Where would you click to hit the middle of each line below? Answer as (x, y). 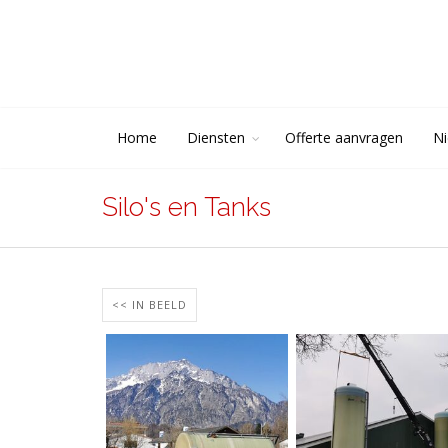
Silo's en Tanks (186, 207)
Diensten (216, 137)
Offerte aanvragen (344, 137)
